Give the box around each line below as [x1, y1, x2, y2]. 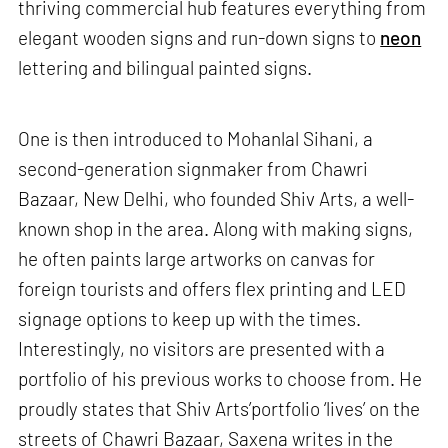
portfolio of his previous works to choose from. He [18, 367, 423, 391]
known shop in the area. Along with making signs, [18, 217, 414, 241]
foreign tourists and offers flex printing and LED [18, 277, 407, 301]
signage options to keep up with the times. [18, 307, 362, 331]
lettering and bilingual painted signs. [18, 55, 313, 79]
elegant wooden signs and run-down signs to [18, 25, 381, 49]
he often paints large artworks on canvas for [18, 247, 376, 271]
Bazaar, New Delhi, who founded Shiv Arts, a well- [18, 187, 415, 211]
